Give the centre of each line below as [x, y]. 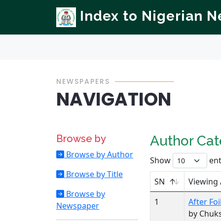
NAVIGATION [114, 99]
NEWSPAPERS [83, 81]
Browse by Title [93, 174]
